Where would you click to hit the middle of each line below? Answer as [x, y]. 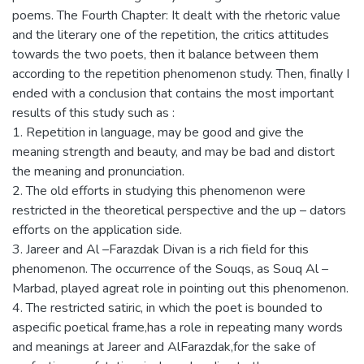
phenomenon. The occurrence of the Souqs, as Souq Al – [170, 269]
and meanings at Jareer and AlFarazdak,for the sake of [164, 347]
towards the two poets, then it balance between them [165, 54]
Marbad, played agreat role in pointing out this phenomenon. [180, 288]
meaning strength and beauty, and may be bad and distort [173, 152]
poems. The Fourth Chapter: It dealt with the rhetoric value [176, 15]
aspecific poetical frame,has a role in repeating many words [178, 327]
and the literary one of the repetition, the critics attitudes [171, 35]
